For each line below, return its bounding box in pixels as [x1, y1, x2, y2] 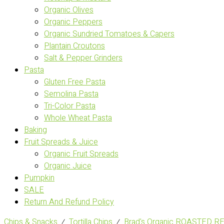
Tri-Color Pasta [44, 100, 95, 112]
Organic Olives [44, 4, 93, 16]
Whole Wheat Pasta [44, 112, 112, 124]
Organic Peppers [44, 16, 102, 28]
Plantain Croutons [44, 40, 105, 52]
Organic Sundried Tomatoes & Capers [44, 28, 174, 40]
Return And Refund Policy [24, 196, 114, 208]
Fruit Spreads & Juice [24, 136, 98, 148]
